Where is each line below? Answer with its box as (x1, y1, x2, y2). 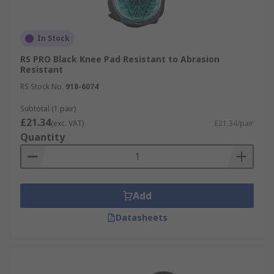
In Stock (37, 33, 70, 43)
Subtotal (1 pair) (20, 103, 76, 114)
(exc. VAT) (51, 118, 84, 128)
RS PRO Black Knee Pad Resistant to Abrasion (20, 53, 220, 65)
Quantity (20, 130, 65, 144)
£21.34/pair (214, 118, 254, 128)
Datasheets (115, 212, 168, 223)
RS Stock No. (20, 81, 64, 92)
